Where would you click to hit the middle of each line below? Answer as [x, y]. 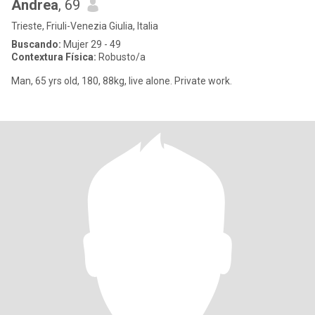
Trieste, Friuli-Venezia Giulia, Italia [85, 26]
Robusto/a [121, 57]
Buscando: [36, 44]
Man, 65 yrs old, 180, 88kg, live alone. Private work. [122, 81]
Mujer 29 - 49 [91, 44]
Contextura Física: [54, 57]
